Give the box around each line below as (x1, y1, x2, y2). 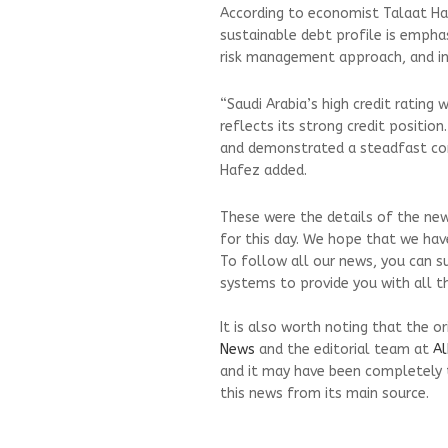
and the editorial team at (255, 341, 433, 359)
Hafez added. (220, 162, 307, 180)
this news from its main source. (220, 385, 429, 403)
